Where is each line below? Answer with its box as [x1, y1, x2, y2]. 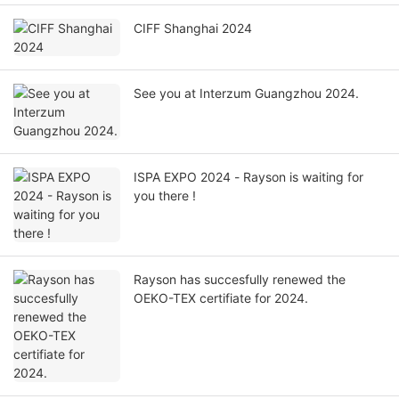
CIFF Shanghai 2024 [134, 20, 252, 37]
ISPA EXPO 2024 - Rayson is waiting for [134, 169, 234, 185]
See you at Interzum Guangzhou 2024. [134, 85, 359, 102]
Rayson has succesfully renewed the [134, 272, 346, 288]
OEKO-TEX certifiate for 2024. [134, 290, 309, 306]
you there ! [134, 188, 196, 204]
